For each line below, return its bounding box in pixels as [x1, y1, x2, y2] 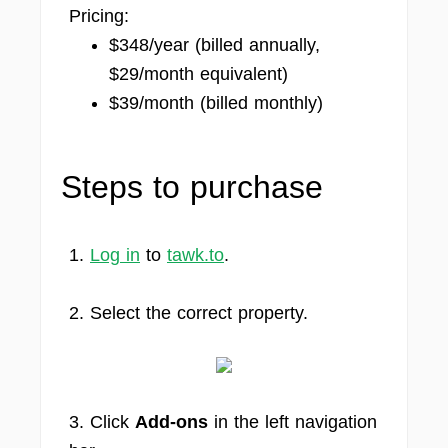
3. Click [69, 412, 135, 432]
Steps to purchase [61, 169, 323, 205]
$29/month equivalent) [109, 64, 288, 84]
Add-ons [135, 412, 208, 432]
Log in [90, 245, 140, 265]
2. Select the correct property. [69, 303, 308, 323]
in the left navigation [208, 412, 377, 432]
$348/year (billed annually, [109, 35, 320, 55]
